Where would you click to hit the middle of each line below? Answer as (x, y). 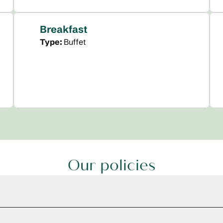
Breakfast (63, 29)
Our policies (111, 165)
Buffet (74, 42)
